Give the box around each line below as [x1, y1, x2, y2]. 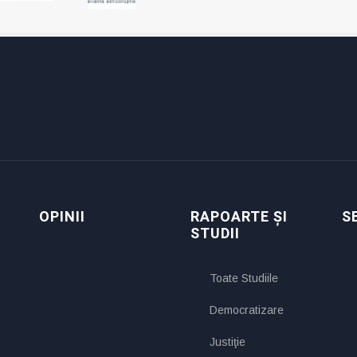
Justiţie [210, 335, 245, 349]
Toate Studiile [210, 272, 278, 285]
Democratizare [210, 304, 284, 317]
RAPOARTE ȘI [190, 206, 288, 229]
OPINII [39, 206, 85, 229]
